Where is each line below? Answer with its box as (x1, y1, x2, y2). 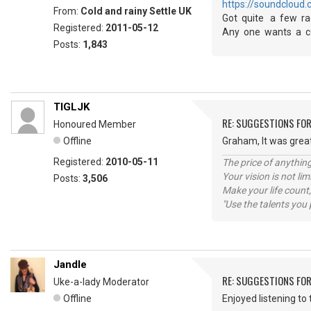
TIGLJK (53, 101, 90, 113)
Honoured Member (53, 119, 136, 130)
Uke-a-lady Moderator (53, 276, 149, 287)
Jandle (53, 258, 87, 271)
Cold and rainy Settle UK (81, 6, 192, 17)
